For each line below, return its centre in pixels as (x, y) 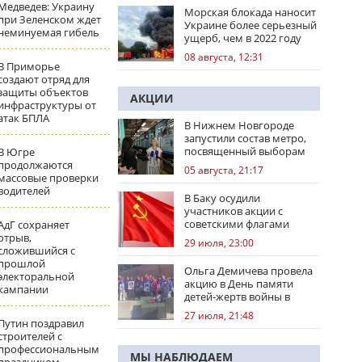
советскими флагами (237, 224)
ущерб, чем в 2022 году (243, 38)
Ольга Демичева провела (248, 271)
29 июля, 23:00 (219, 243)
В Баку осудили (222, 198)
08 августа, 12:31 (224, 57)
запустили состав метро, (245, 138)
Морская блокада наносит (250, 12)
